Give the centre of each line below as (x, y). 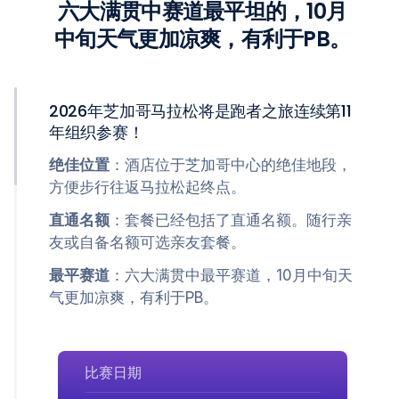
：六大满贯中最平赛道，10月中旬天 (231, 275)
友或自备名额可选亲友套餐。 (147, 242)
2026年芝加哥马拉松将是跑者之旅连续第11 (200, 111)
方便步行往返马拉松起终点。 (147, 187)
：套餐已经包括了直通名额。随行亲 (230, 220)
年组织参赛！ (96, 132)
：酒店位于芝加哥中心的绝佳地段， (230, 165)
